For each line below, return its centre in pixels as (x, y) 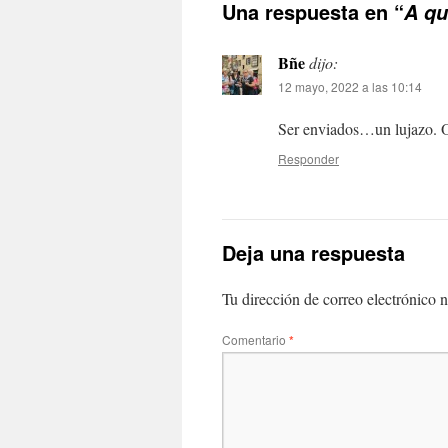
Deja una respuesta (313, 252)
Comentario (255, 339)
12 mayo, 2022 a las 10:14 (350, 86)
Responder (308, 158)
